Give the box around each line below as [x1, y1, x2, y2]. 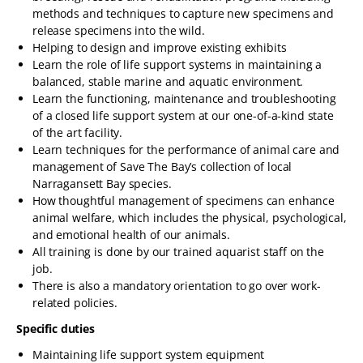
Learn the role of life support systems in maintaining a [32, 57, 322, 72]
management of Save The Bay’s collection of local [32, 159, 293, 174]
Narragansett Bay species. [32, 176, 172, 191]
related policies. [32, 295, 121, 310]
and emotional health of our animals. [32, 227, 230, 242]
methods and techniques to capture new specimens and [32, 6, 334, 21]
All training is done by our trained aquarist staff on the [32, 244, 325, 259]
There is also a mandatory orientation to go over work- [32, 278, 321, 293]
